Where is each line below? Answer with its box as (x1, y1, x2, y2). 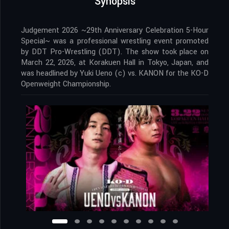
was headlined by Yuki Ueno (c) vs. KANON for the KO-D (21, 68, 209, 79)
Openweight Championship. (21, 79, 111, 89)
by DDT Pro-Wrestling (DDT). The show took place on (21, 47, 209, 57)
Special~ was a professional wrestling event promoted (21, 36, 209, 47)
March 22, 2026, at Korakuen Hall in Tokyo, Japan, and (21, 57, 209, 68)
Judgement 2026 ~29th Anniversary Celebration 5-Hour (21, 25, 209, 36)
